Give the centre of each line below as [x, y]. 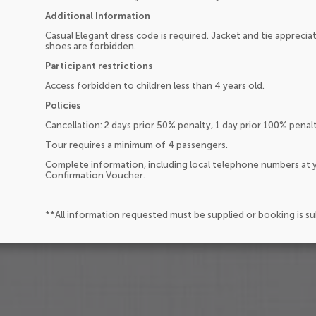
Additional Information [98, 16]
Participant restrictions [99, 66]
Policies [63, 105]
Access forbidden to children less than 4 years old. [155, 85]
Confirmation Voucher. [95, 175]
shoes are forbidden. [91, 46]
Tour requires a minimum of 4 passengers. [136, 145]
